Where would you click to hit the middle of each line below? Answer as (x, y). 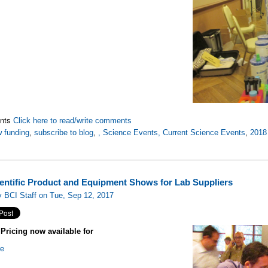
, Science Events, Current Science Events (172, 132)
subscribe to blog (64, 132)
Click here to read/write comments (73, 120)
